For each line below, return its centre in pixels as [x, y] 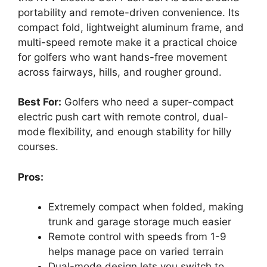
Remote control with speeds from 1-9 [137, 237]
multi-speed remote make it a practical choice [128, 42]
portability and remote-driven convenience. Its [129, 12]
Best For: [40, 102]
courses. [38, 147]
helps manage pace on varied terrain [136, 252]
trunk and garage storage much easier [140, 222]
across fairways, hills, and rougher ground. [120, 72]
